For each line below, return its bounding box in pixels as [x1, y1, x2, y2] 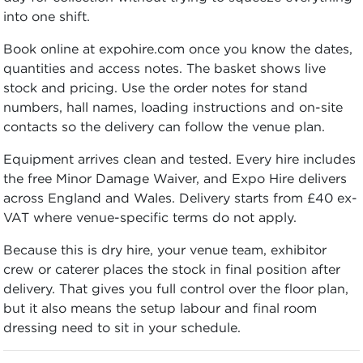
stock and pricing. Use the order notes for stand [3, 79, 308, 96]
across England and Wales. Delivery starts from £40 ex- [3, 189, 357, 206]
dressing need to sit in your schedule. [3, 318, 241, 335]
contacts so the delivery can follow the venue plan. [3, 117, 325, 135]
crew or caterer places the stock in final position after [3, 260, 340, 277]
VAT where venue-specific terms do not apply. [3, 208, 297, 225]
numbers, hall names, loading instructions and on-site [3, 98, 343, 115]
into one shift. [3, 7, 90, 24]
